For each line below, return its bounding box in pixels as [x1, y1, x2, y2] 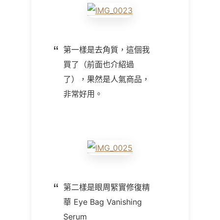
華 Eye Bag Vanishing [63, 197, 142, 207]
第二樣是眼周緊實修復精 [63, 182, 150, 192]
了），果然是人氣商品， [63, 74, 150, 84]
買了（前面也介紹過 [63, 59, 134, 69]
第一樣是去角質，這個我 [63, 45, 150, 55]
